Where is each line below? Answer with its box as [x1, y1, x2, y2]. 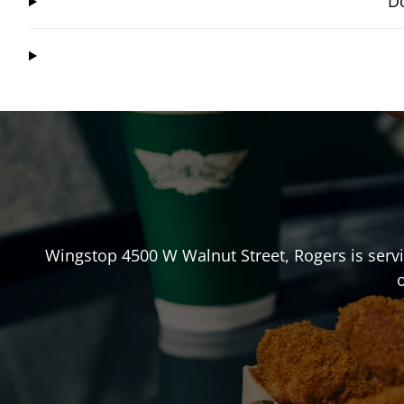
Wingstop [44, 244, 122, 267]
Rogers [293, 244, 346, 267]
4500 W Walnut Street [121, 244, 285, 267]
